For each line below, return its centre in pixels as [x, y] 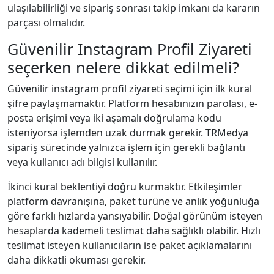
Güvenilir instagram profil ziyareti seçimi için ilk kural [130, 88]
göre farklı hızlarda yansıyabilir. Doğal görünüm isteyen [135, 216]
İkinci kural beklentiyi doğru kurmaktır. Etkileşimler [125, 186]
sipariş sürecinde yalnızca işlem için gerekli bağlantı [126, 147]
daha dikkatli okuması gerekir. [76, 260]
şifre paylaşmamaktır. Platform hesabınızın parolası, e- [132, 103]
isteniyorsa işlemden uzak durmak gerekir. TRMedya [128, 132]
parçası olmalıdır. [46, 22]
